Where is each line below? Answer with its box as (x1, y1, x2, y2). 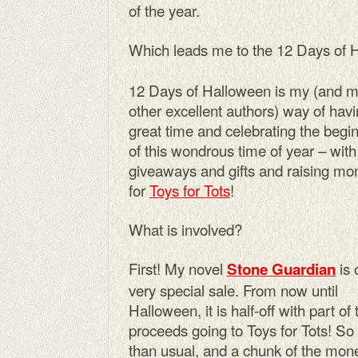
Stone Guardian (227, 258, 336, 280)
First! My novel (129, 257, 227, 279)
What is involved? (129, 218, 242, 240)
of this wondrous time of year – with (129, 139, 356, 161)
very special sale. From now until (129, 279, 338, 300)
